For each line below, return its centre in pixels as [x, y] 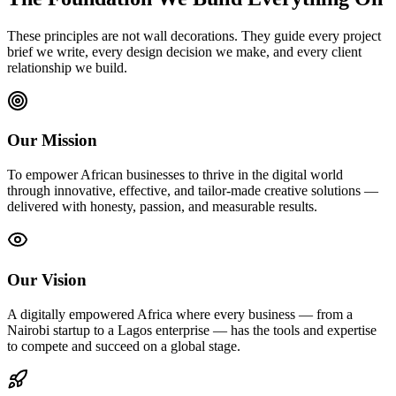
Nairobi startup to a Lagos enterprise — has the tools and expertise [192, 330]
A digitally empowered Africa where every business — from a [180, 314]
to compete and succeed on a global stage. [124, 346]
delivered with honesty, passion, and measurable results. [162, 207]
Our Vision [47, 279]
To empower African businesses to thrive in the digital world [175, 175]
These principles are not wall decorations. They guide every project [194, 35]
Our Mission [52, 141]
